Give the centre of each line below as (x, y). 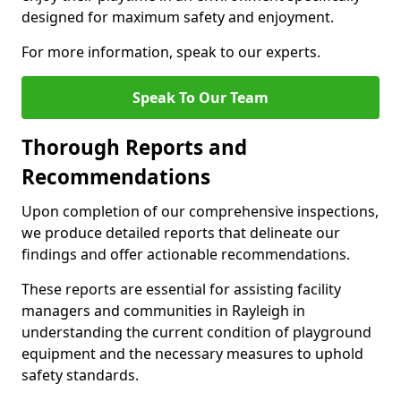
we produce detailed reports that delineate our (181, 233)
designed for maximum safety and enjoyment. (178, 17)
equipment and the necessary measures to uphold (192, 354)
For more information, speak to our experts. (171, 52)
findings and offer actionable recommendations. (186, 254)
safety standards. (80, 375)
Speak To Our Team (200, 98)
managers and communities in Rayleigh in (163, 311)
